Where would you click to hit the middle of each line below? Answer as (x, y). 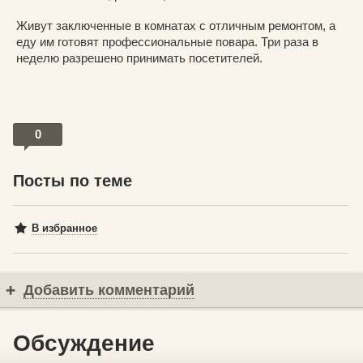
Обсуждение (84, 343)
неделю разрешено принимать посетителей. (139, 58)
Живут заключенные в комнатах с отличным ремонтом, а (176, 25)
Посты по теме (73, 180)
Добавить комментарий (109, 290)
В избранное (64, 228)
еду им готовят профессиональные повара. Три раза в (167, 41)
